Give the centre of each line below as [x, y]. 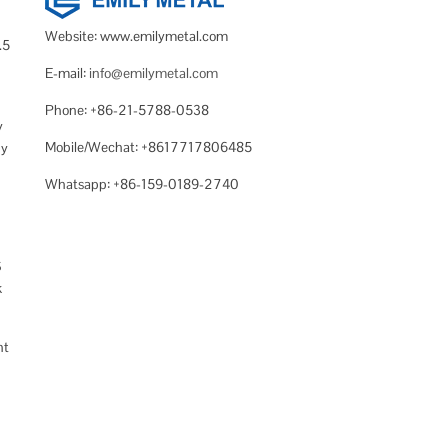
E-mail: [67, 73]
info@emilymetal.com [154, 73]
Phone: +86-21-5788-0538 [127, 110]
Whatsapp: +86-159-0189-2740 [142, 184]
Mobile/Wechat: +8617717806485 [149, 147]
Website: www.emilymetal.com [137, 36]
